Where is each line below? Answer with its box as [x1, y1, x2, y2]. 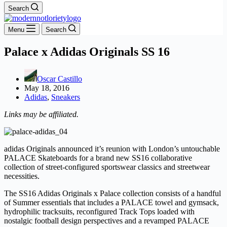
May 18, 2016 [24, 83, 69, 92]
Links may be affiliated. [4, 109, 79, 119]
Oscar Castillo [37, 74, 82, 83]
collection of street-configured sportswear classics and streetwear [4, 162, 210, 171]
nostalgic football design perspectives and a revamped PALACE [4, 216, 209, 225]
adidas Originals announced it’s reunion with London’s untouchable [4, 144, 220, 153]
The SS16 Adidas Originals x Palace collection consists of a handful [4, 188, 221, 198]
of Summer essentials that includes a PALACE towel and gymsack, [4, 198, 219, 207]
